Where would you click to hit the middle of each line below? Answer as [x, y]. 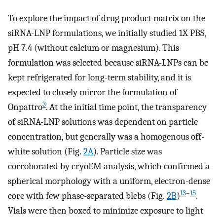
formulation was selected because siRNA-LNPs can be [108, 62]
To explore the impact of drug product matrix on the [107, 18]
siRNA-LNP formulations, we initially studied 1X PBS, [107, 33]
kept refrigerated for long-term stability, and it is [99, 77]
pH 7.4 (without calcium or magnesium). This [93, 48]
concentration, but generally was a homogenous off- [106, 136]
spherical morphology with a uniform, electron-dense [109, 181]
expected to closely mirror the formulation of [92, 92]
